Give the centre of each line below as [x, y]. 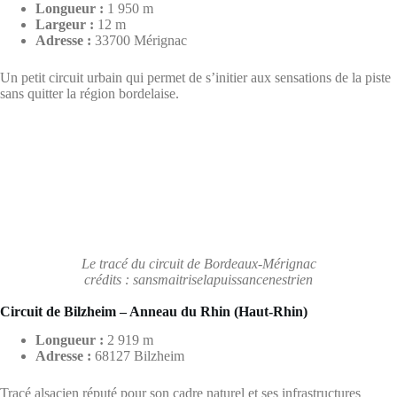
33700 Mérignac [139, 40]
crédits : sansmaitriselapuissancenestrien [198, 279]
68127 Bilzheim [138, 356]
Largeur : [65, 24]
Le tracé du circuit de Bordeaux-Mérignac [198, 263]
